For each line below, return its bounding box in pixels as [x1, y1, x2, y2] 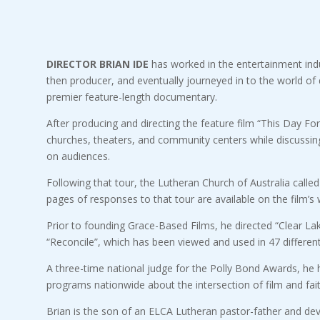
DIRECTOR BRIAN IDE [46, 56, 149, 71]
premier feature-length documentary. [46, 89, 217, 104]
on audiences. [46, 149, 110, 163]
